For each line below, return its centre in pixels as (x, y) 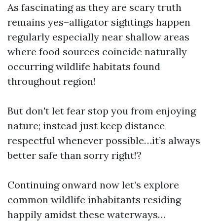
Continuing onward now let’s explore (93, 185)
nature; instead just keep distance (86, 126)
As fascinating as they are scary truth (94, 7)
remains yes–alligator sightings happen (99, 22)
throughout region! (52, 81)
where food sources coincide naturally (97, 52)
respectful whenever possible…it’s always (104, 140)
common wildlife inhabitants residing (94, 200)
